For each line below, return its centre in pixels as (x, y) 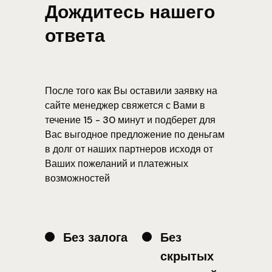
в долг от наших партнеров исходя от (129, 149)
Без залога (95, 237)
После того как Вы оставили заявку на (131, 91)
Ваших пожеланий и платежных (117, 164)
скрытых (187, 256)
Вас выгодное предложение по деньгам (135, 134)
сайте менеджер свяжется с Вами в (125, 105)
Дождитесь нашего (130, 12)
